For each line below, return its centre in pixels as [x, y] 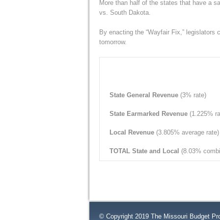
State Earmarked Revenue [150, 113]
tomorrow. [113, 42]
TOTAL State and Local [145, 151]
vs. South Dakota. [125, 12]
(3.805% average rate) [188, 132]
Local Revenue [133, 132]
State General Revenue [145, 95]
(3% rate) [193, 95]
